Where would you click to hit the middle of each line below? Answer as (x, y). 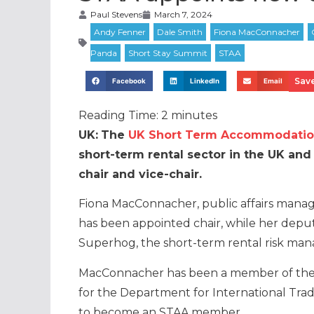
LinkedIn (204, 81)
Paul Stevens (116, 15)
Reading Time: (120, 116)
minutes (194, 116)
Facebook (129, 81)
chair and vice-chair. (140, 175)
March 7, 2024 (183, 15)
